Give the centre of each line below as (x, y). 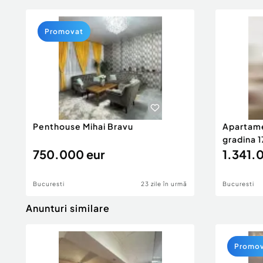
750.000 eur (69, 154)
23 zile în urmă (164, 184)
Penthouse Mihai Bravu (83, 126)
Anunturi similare (68, 208)
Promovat (64, 31)
